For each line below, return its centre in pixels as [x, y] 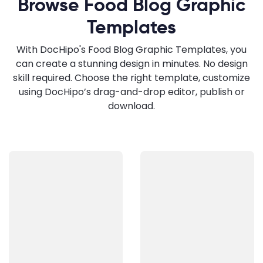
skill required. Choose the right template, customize [131, 77]
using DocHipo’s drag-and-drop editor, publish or [131, 92]
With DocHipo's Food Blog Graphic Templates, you [131, 49]
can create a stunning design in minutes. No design [131, 63]
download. [131, 106]
